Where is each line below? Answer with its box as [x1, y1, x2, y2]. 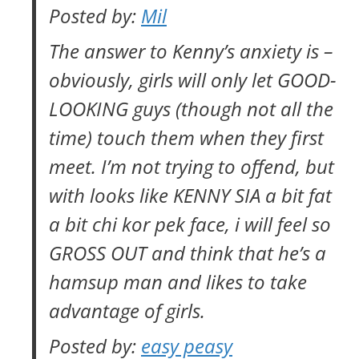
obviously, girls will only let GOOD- [49, 67, 337, 93]
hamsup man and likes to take [49, 268, 307, 295]
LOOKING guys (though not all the [49, 95, 333, 122]
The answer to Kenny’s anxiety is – [49, 38, 333, 64]
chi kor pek [92, 211, 185, 237]
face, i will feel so [185, 211, 331, 237]
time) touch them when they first [49, 124, 324, 151]
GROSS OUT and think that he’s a [49, 240, 326, 266]
